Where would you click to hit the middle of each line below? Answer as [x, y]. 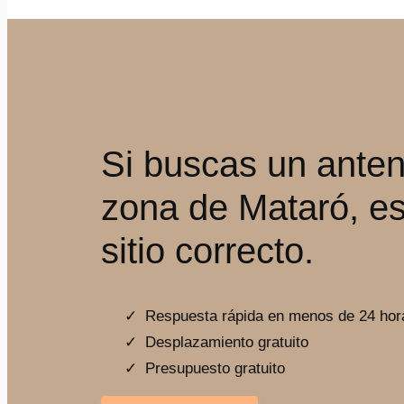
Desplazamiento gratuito [227, 342]
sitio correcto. [207, 251]
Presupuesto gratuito [215, 368]
